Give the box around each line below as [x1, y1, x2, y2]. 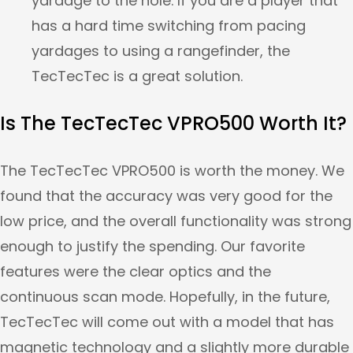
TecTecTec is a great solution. [32, 66, 243, 87]
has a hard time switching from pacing [32, 16, 306, 36]
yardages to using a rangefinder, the [32, 41, 290, 61]
